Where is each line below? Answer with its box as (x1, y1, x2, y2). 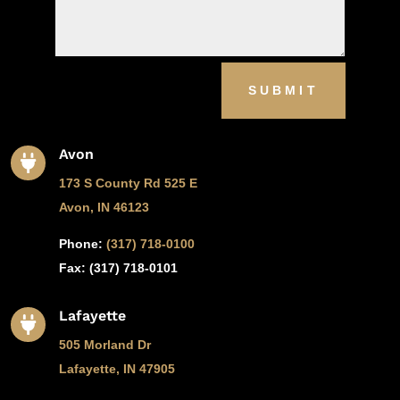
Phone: (58, 236, 106, 251)
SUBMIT (247, 82, 319, 97)
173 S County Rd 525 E (58, 175, 197, 190)
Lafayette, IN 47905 (58, 361, 175, 376)
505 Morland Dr (58, 337, 151, 352)
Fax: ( (58, 260, 94, 275)
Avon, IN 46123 (58, 199, 149, 214)
